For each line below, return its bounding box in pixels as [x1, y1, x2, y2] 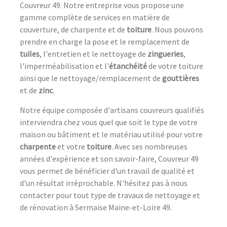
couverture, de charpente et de [20, 24, 127, 35]
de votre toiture [147, 61, 203, 71]
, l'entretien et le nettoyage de [40, 49, 147, 59]
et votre [56, 141, 87, 152]
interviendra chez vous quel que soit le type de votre [20, 117, 198, 128]
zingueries [147, 49, 183, 59]
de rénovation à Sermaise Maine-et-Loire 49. [20, 202, 172, 213]
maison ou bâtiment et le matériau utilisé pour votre [20, 129, 203, 140]
